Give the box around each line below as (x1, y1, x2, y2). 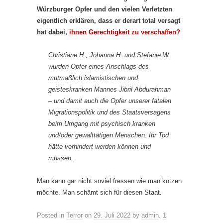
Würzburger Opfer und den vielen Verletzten (37, 5, 172, 13)
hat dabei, (37, 28, 69, 36)
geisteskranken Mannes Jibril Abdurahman (48, 85, 171, 93)
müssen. (48, 154, 73, 162)
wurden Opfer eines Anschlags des (48, 62, 149, 70)
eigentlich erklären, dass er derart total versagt (37, 16, 180, 24)
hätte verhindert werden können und (48, 142, 151, 150)
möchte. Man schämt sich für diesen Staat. (37, 188, 162, 196)
